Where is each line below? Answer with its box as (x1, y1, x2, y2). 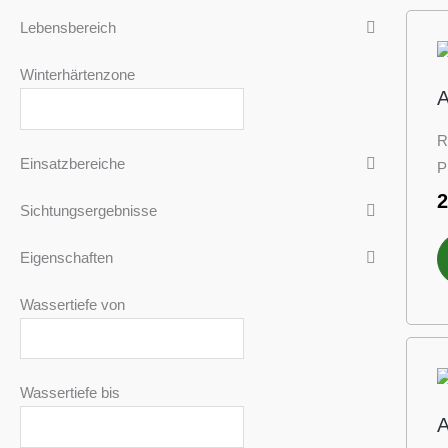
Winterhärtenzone (20, 66, 135, 84)
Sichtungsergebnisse (20, 201, 157, 219)
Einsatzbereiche (20, 154, 125, 172)
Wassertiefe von (20, 295, 125, 313)
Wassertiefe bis (20, 384, 120, 402)
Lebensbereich (20, 19, 116, 37)
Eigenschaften (20, 248, 113, 266)
